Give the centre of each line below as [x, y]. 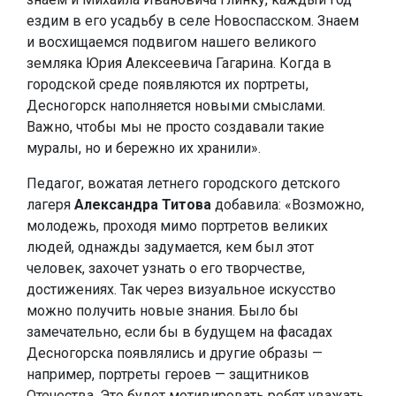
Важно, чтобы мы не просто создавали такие [175, 127]
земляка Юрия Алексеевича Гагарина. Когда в [179, 63]
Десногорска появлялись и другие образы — [175, 353]
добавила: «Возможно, [288, 205]
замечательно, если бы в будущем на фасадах [179, 332]
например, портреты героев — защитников [168, 374]
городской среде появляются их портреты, [168, 84]
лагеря [50, 205]
